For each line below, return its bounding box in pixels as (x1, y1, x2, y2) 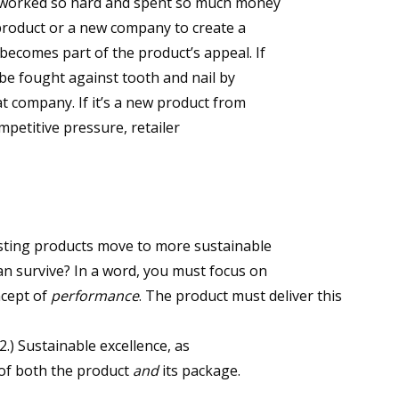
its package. (159, 361, 240, 381)
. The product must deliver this (139, 286, 342, 306)
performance (51, 286, 139, 306)
